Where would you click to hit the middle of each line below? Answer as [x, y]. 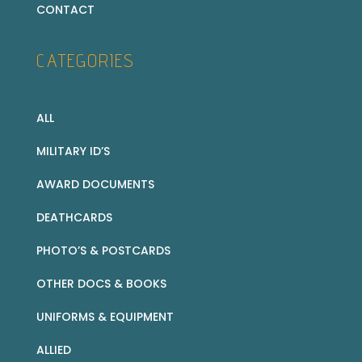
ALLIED [53, 350]
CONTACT [65, 10]
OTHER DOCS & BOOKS [101, 284]
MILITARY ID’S [73, 152]
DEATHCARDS [74, 218]
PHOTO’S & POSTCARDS [103, 251]
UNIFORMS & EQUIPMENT [105, 317]
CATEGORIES [85, 61]
